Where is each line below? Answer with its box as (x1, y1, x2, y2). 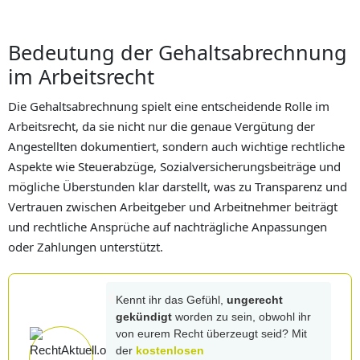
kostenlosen (136, 344, 204, 358)
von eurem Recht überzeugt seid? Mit (116, 327, 307, 341)
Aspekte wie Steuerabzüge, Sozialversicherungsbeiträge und (8, 158, 341, 175)
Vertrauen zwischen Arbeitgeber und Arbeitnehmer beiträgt (8, 198, 337, 215)
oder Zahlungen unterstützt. (8, 239, 163, 256)
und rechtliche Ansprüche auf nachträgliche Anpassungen (8, 219, 327, 235)
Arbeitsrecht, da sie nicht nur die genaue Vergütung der (8, 118, 315, 135)
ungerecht (227, 293, 283, 307)
